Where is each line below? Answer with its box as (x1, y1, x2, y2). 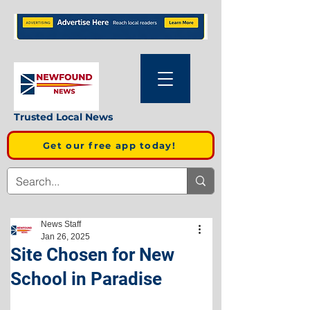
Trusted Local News (14, 111, 113, 123)
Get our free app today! (43, 140, 176, 151)
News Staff (41, 219, 81, 229)
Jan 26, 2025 (41, 232, 90, 241)
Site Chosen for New (10, 244, 174, 265)
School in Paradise (10, 268, 162, 289)
